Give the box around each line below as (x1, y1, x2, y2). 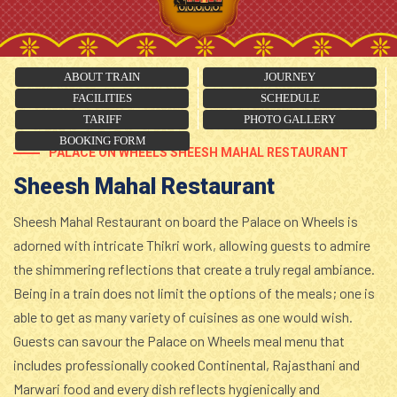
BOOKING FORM (58, 133, 146, 147)
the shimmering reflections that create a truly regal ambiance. (13, 261, 375, 278)
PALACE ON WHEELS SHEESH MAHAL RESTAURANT (49, 145, 348, 160)
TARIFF (82, 112, 121, 126)
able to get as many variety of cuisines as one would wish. (13, 308, 353, 326)
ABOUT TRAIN (64, 69, 140, 83)
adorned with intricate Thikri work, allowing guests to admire (13, 237, 370, 254)
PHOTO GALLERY (244, 112, 336, 126)
